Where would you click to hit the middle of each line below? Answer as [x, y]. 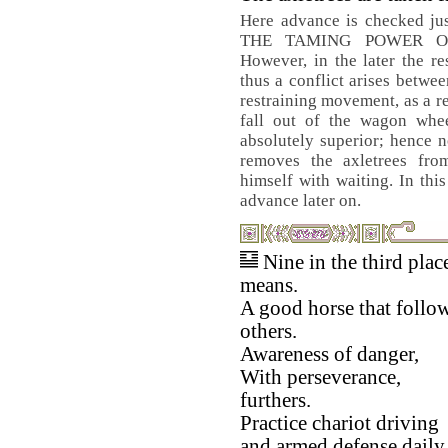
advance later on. [300, 200]
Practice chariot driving [339, 423]
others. [268, 331]
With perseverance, [320, 377]
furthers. [275, 400]
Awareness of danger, [329, 354]
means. [269, 285]
